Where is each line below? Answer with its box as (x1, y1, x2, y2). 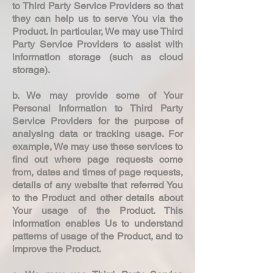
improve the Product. (12, 243, 104, 255)
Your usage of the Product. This (12, 204, 183, 216)
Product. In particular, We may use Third (12, 25, 183, 37)
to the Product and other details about (12, 191, 183, 204)
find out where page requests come (12, 153, 183, 165)
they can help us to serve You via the (12, 12, 183, 24)
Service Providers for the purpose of (12, 115, 183, 127)
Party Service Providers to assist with (12, 38, 183, 50)
